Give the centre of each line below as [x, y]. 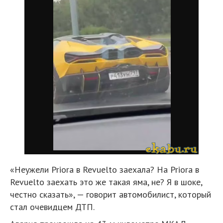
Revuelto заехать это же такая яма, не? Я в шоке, [106, 182]
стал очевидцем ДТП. [52, 207]
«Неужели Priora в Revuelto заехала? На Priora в [105, 169]
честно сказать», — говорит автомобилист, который [111, 194]
